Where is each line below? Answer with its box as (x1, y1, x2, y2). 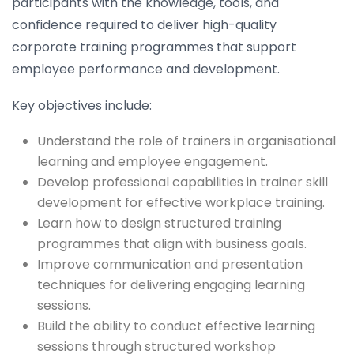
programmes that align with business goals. (37, 234, 307, 253)
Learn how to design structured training (37, 213, 281, 232)
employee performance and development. (12, 59, 280, 78)
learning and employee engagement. (37, 152, 268, 171)
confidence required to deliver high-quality (12, 15, 277, 34)
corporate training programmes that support (12, 37, 296, 56)
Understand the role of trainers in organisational (37, 131, 336, 150)
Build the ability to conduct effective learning (37, 316, 315, 335)
